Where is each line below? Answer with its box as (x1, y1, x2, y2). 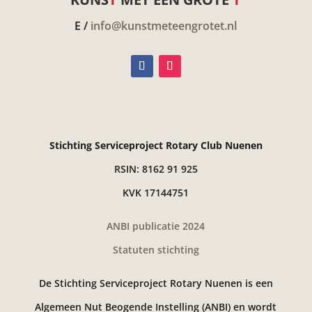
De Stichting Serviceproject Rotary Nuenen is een (38, 276, 273, 290)
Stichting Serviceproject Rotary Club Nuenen (49, 139, 263, 153)
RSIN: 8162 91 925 (114, 162, 198, 176)
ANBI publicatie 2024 (107, 219, 205, 233)
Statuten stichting (112, 243, 199, 257)
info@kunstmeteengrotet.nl (91, 18, 237, 34)
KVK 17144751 (123, 186, 189, 200)
